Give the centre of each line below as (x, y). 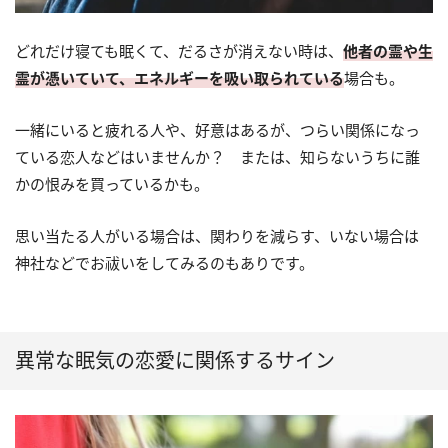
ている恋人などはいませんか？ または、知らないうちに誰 (217, 156)
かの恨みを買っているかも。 (112, 183)
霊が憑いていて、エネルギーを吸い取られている (179, 77)
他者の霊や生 (388, 50)
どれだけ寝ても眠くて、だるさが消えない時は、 (179, 50)
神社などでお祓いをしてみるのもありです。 (164, 262)
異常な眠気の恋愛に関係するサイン (175, 360)
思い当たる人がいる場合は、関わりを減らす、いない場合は (217, 235)
